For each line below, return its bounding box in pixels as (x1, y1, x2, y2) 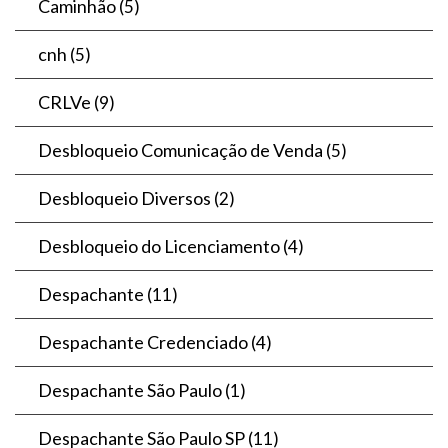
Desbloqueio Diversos (38, 186, 211, 209)
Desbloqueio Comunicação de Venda (38, 138, 323, 161)
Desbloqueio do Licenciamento (38, 234, 280, 257)
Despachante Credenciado (38, 330, 248, 353)
